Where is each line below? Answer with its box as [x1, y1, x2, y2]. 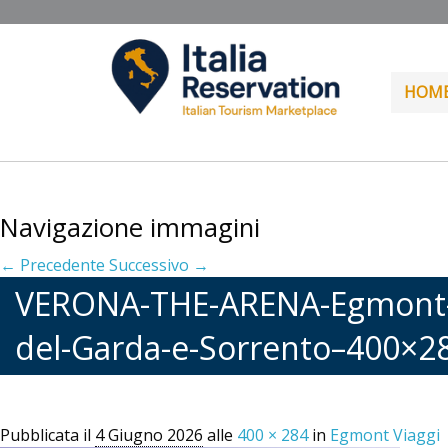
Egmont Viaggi [330, 424, 440, 446]
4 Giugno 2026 [95, 424, 203, 446]
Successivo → [109, 254, 209, 276]
